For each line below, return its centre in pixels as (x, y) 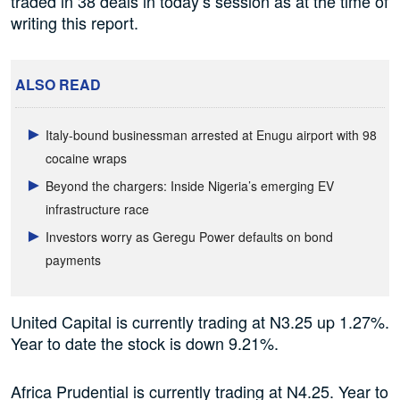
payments (74, 260)
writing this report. (75, 23)
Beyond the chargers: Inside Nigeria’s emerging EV (190, 186)
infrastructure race (98, 209)
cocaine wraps (87, 158)
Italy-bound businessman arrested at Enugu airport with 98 (212, 135)
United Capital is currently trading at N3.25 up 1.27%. (200, 322)
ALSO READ (58, 85)
